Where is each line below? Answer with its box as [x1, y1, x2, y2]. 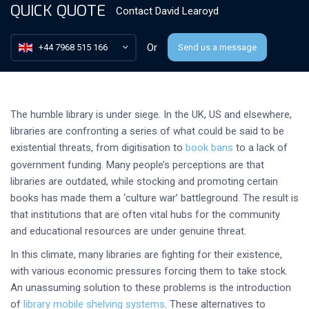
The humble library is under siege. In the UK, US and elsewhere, [10, 108, 292, 121]
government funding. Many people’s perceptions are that [10, 159, 264, 171]
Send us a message [178, 42, 257, 52]
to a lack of [233, 141, 288, 154]
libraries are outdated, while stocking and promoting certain [10, 175, 278, 188]
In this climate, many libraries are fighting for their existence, [10, 248, 282, 261]
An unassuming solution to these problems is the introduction [10, 281, 291, 294]
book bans [186, 141, 233, 154]
